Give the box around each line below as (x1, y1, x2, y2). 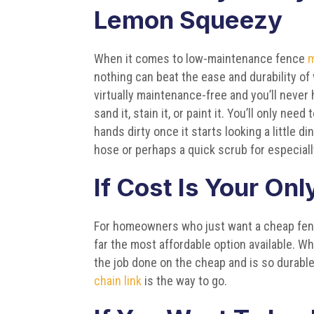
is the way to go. (142, 273, 228, 288)
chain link (94, 273, 142, 288)
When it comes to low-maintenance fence (94, 50, 308, 66)
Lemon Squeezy (94, 4, 283, 34)
